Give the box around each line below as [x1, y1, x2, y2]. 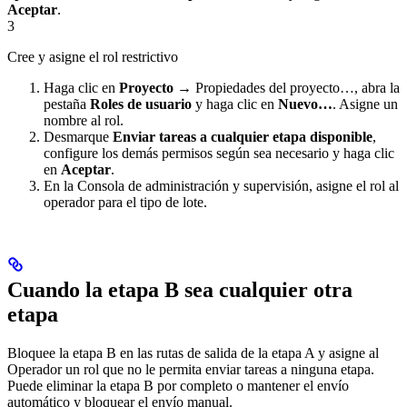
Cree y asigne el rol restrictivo [7, 48, 178, 65]
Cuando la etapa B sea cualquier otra [7, 277, 352, 302]
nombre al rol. [44, 112, 124, 128]
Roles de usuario [90, 95, 192, 112]
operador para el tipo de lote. [44, 194, 207, 210]
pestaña [44, 95, 90, 112]
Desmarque [44, 128, 113, 144]
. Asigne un [333, 95, 398, 112]
